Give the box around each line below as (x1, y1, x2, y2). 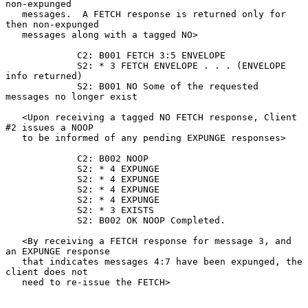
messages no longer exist (5, 91, 137, 102)
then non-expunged (5, 19, 99, 30)
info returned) (5, 70, 82, 81)
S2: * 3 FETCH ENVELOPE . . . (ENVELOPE (5, 60, 77, 71)
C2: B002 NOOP (5, 153, 77, 164)
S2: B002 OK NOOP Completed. (5, 214, 77, 225)
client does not (5, 266, 88, 277)
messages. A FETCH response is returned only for (5, 8, 22, 19)
